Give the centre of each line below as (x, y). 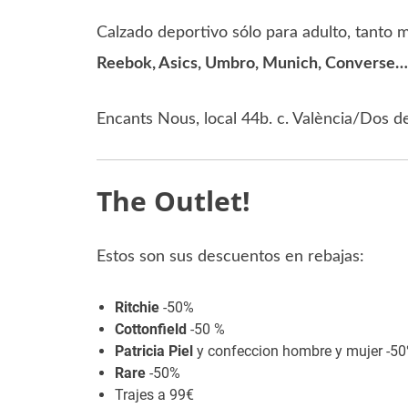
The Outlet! (173, 201)
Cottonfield (150, 330)
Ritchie (137, 308)
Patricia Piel (153, 352)
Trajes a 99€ (154, 395)
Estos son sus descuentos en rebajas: (230, 257)
